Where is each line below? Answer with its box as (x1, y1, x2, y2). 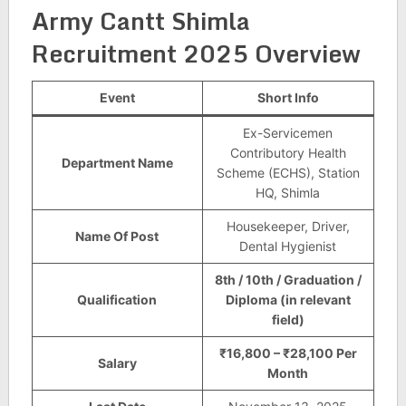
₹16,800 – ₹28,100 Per (218, 345, 357, 361)
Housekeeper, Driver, (226, 218, 350, 234)
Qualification (77, 292, 158, 307)
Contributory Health (229, 145, 346, 160)
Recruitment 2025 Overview (31, 34, 361, 72)
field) (271, 312, 304, 327)
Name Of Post (75, 228, 159, 244)
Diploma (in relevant (225, 292, 351, 307)
